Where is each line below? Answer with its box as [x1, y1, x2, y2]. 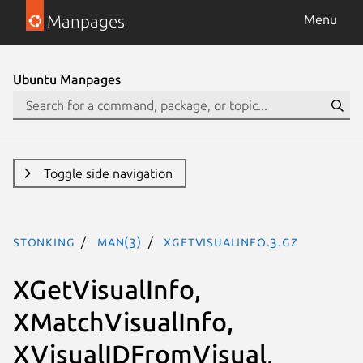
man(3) [97, 234, 142, 249]
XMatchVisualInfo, [13, 306, 233, 336]
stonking [13, 234, 75, 249]
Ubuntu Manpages [13, 72, 121, 87]
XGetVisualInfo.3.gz [164, 234, 298, 249]
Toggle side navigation [43, 166, 173, 181]
